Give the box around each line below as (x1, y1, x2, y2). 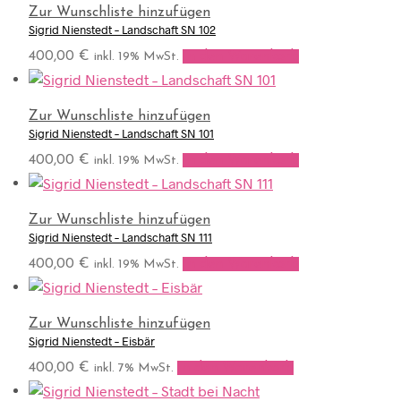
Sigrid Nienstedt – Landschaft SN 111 (29, 229, 212, 244)
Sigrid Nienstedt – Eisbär (29, 333, 155, 348)
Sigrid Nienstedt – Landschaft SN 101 (29, 125, 214, 141)
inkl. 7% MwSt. (94, 361, 174, 375)
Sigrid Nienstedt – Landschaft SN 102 (29, 21, 216, 37)
